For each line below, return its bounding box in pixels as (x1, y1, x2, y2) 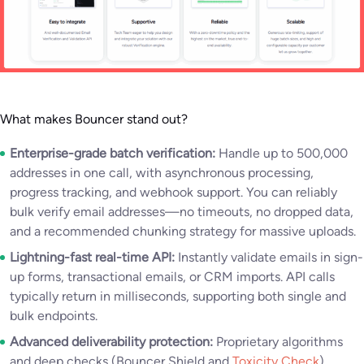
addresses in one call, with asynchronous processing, (10, 165, 314, 181)
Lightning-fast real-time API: (10, 249, 175, 266)
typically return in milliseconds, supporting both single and (10, 288, 346, 305)
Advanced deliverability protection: (10, 334, 213, 350)
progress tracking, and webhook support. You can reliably (10, 184, 337, 201)
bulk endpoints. (10, 308, 97, 324)
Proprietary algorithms (213, 334, 343, 350)
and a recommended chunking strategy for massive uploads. (10, 223, 356, 240)
